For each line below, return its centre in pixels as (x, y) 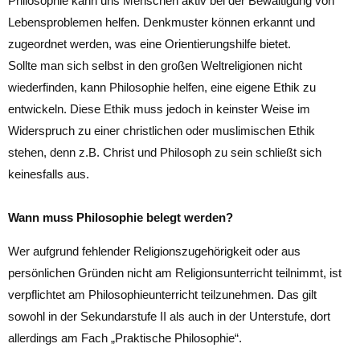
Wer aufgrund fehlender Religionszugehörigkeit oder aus (154, 252)
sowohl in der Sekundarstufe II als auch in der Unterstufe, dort (169, 317)
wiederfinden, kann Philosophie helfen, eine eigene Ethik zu (162, 87)
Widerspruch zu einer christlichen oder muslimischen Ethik (162, 130)
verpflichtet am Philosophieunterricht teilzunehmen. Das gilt (162, 295)
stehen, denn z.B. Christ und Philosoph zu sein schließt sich (165, 152)
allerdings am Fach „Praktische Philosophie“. (125, 338)
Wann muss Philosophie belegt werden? (121, 217)
